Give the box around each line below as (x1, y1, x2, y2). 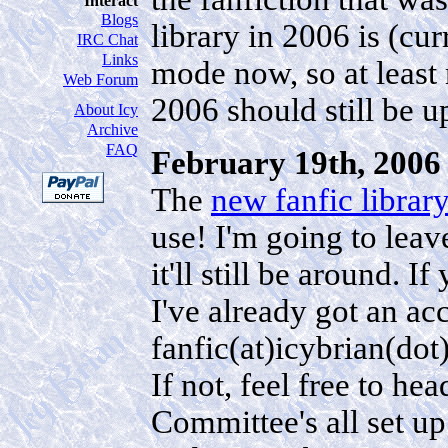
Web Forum (63, 71, 138, 88)
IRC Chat (77, 31, 138, 48)
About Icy (74, 101, 138, 118)
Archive (87, 121, 138, 138)
